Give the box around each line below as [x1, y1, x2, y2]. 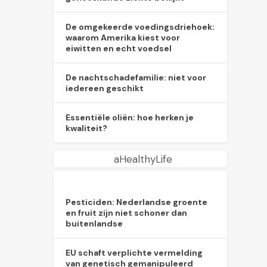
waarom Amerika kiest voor [66, 32, 181, 43]
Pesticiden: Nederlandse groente [66, 197, 208, 208]
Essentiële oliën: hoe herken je [66, 111, 194, 123]
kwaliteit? [66, 122, 108, 133]
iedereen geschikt [66, 82, 144, 94]
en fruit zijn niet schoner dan [66, 207, 188, 219]
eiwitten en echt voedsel [66, 42, 172, 54]
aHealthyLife [114, 152, 173, 166]
